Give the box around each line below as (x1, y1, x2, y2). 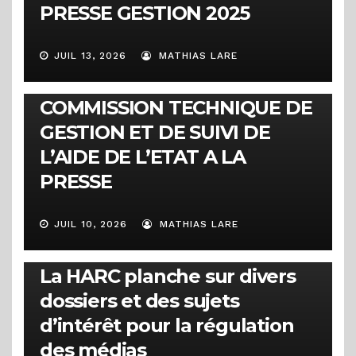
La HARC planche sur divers (40, 264, 296, 288)
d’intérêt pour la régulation (40, 313, 294, 337)
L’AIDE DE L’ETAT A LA (40, 145, 246, 168)
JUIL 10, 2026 (54, 219, 127, 230)
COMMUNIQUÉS (44, 55, 110, 64)
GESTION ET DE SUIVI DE (40, 120, 270, 144)
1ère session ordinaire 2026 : (40, 239, 300, 263)
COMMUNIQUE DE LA (40, 71, 237, 95)
